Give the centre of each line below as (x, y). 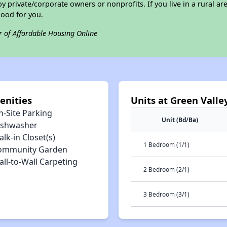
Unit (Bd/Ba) (180, 120)
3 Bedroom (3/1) (166, 194)
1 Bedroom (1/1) (166, 144)
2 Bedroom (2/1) (166, 169)
